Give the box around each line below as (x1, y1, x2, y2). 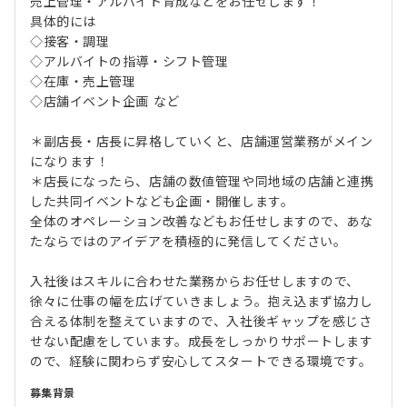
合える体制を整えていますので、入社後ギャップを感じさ (30, 314, 372, 330)
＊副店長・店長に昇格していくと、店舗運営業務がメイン (30, 134, 373, 150)
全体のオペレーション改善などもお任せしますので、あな (30, 214, 373, 230)
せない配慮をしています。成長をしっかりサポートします (30, 334, 373, 350)
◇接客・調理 (30, 35, 110, 50)
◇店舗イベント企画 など (30, 94, 180, 110)
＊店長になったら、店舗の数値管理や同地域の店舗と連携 (30, 174, 374, 190)
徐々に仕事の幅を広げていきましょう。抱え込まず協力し (30, 294, 373, 310)
